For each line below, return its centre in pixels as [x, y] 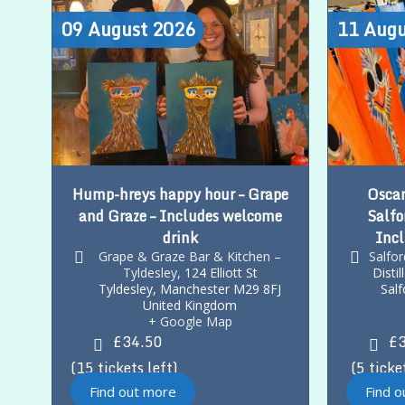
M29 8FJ [258, 288]
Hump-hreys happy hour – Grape [180, 194]
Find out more [133, 392]
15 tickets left [125, 368]
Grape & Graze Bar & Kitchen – [190, 256]
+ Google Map [190, 321]
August [118, 29]
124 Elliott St [221, 272]
